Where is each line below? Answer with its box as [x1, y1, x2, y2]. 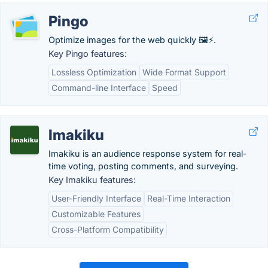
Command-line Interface [51, 83, 146, 93]
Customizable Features [51, 209, 141, 219]
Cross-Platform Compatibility [51, 224, 164, 234]
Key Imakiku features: [48, 175, 136, 185]
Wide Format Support [142, 67, 226, 77]
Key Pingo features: [48, 48, 127, 59]
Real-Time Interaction [147, 193, 230, 203]
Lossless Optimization [51, 67, 136, 77]
